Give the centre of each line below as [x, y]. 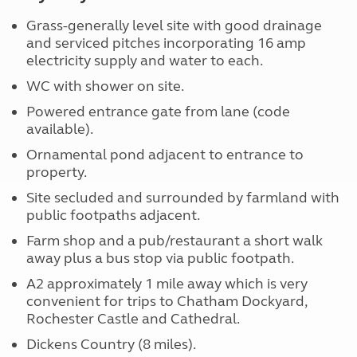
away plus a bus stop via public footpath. [160, 259]
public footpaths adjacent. [113, 216]
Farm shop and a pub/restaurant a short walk [174, 241]
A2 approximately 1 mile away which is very [167, 284]
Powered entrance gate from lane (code [158, 112]
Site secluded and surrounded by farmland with [182, 198]
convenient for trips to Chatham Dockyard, [166, 302]
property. [56, 173]
